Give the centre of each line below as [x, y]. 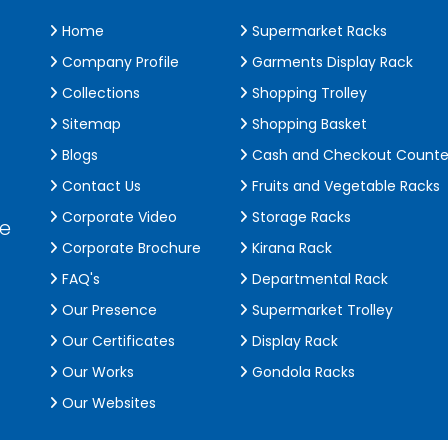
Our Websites [107, 402]
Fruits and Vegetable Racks [344, 185]
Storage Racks [299, 216]
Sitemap [89, 123]
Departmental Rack [318, 278]
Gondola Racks [301, 371]
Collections [99, 92]
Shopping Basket [307, 123]
